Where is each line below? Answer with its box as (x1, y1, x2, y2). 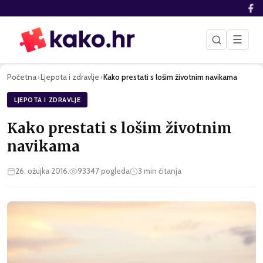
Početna (7, 72, 36, 82)
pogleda (99, 166, 130, 176)
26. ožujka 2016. (15, 166, 69, 176)
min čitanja (142, 166, 181, 176)
